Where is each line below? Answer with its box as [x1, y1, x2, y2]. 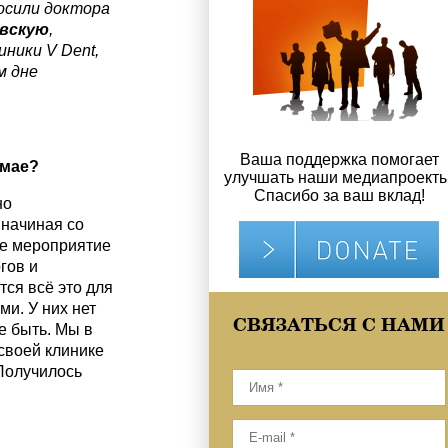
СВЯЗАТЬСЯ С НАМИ [233, 311, 445, 336]
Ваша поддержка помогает [239, 151, 439, 168]
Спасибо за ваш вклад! [253, 187, 425, 204]
